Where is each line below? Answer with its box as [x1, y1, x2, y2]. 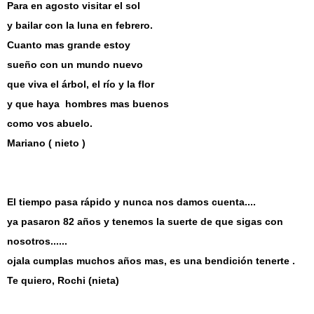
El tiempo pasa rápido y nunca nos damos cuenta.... [7, 196, 256, 207]
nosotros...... [7, 235, 67, 247]
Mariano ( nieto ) [7, 137, 86, 149]
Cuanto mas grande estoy [7, 39, 130, 50]
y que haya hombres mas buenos [7, 98, 169, 109]
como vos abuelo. [7, 118, 95, 129]
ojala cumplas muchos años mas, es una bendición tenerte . [7, 255, 295, 266]
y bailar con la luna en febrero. [7, 20, 153, 31]
